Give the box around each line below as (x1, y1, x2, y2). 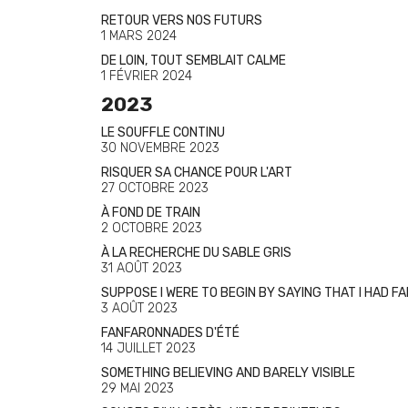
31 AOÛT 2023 (101, 260, 182, 276)
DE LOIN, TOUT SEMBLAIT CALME (101, 53, 286, 68)
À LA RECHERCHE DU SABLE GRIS (101, 245, 291, 260)
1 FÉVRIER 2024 (101, 68, 192, 84)
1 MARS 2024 (101, 28, 177, 44)
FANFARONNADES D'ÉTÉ (101, 325, 240, 341)
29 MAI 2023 (101, 381, 174, 396)
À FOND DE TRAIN (101, 205, 200, 220)
